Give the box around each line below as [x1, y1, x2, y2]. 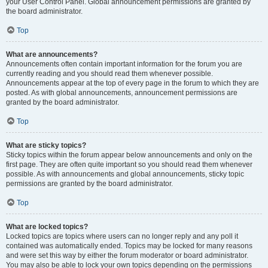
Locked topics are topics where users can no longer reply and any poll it [6, 232, 238, 240]
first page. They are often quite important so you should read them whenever [6, 160, 252, 169]
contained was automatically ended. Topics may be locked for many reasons [6, 242, 252, 250]
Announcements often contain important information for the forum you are [6, 60, 242, 68]
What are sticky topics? [6, 141, 86, 150]
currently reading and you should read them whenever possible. [6, 69, 213, 78]
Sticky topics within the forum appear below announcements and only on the [6, 151, 252, 159]
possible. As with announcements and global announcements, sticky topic [6, 170, 244, 178]
